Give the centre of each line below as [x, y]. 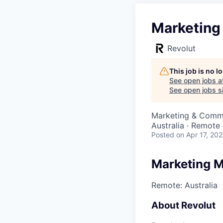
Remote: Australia [184, 185]
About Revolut [183, 205]
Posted [163, 135]
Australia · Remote [186, 125]
